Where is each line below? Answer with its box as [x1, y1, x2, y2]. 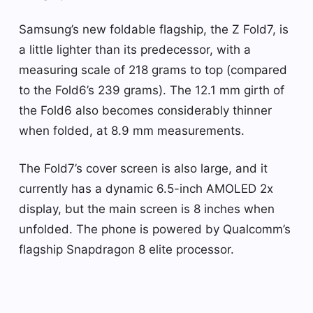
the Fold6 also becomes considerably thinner [19, 103, 272, 117]
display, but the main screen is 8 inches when [19, 201, 275, 216]
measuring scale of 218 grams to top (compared [19, 62, 287, 77]
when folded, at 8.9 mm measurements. [19, 123, 245, 138]
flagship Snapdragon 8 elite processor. [19, 242, 234, 256]
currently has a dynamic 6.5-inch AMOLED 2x [19, 181, 273, 196]
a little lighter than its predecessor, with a [19, 42, 251, 57]
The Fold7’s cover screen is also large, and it [19, 161, 268, 175]
